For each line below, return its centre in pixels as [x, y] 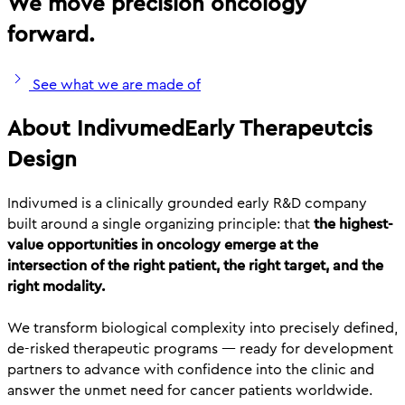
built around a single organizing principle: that [159, 224]
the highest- [352, 224]
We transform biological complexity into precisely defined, [202, 328]
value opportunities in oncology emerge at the [163, 245]
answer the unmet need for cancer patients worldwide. [190, 391]
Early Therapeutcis [278, 129]
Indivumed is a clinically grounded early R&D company [187, 203]
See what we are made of [117, 85]
